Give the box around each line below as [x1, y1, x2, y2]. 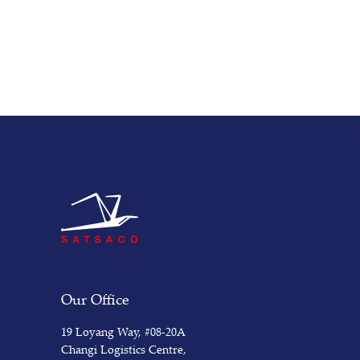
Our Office [61, 288, 129, 309]
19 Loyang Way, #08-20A [61, 323, 186, 339]
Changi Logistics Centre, [61, 341, 186, 357]
